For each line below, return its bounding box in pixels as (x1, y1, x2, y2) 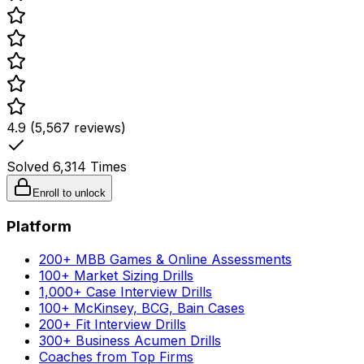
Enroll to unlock (32, 187, 106, 200)
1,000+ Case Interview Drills (39, 283, 212, 300)
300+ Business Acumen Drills (39, 331, 221, 349)
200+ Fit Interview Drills (39, 315, 186, 332)
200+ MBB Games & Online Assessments (39, 250, 292, 267)
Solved (6, 158, 53, 175)
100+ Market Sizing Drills (39, 266, 193, 284)
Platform (6, 216, 71, 236)
